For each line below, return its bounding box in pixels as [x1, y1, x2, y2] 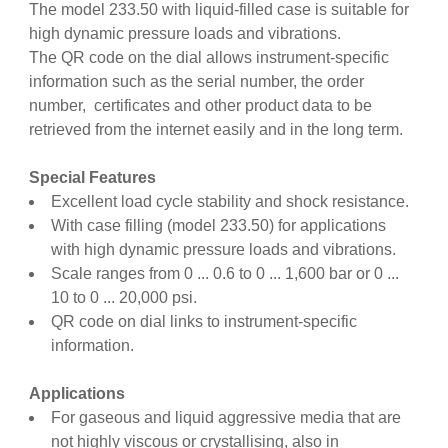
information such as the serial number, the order [28, 73, 364, 91]
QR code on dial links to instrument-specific [50, 313, 357, 331]
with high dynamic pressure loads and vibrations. [50, 241, 396, 259]
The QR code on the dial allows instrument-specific [28, 49, 389, 67]
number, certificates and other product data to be [28, 97, 372, 115]
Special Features [28, 169, 156, 187]
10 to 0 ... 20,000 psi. [50, 289, 197, 307]
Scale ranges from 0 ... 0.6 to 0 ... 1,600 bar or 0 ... [50, 265, 399, 283]
